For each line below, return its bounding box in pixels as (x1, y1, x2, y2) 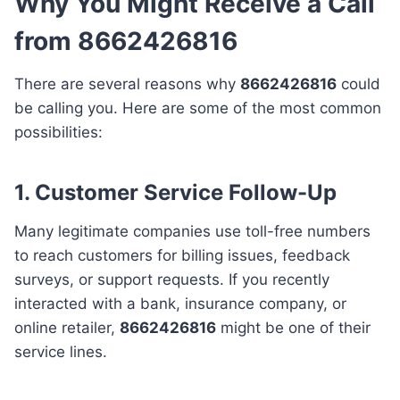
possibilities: (14, 123, 103, 142)
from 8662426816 (14, 26, 237, 57)
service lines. (14, 343, 107, 362)
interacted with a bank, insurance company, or (14, 295, 346, 313)
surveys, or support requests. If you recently (14, 271, 329, 289)
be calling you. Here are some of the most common (14, 99, 381, 118)
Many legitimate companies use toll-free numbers (14, 222, 371, 241)
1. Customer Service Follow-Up (14, 179, 337, 206)
